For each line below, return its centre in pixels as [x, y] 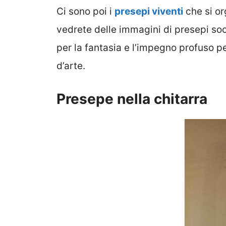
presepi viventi [149, 11]
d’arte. [71, 66]
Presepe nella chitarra [132, 99]
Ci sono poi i [86, 11]
